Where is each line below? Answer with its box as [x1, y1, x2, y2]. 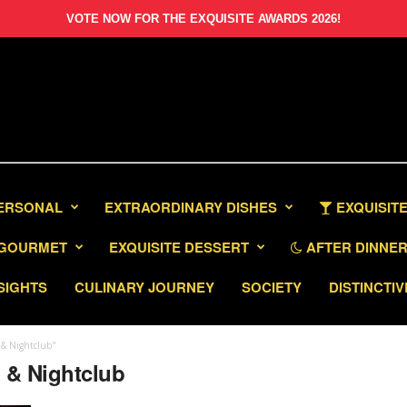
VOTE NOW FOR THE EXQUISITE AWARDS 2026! [66, 12, 341, 25]
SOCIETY [242, 277, 302, 297]
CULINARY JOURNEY [74, 277, 214, 297]
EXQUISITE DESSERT [109, 237, 249, 257]
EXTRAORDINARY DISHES [104, 197, 277, 217]
